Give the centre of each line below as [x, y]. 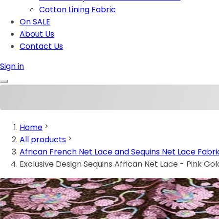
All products [43, 140]
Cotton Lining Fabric [77, 10]
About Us [37, 34]
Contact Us [41, 46]
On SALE [35, 22]
